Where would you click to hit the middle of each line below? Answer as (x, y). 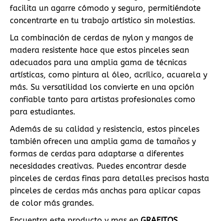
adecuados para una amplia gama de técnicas (98, 62)
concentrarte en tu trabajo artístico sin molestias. (103, 20)
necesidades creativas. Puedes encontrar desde (98, 166)
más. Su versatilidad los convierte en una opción (102, 87)
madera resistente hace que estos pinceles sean (99, 50)
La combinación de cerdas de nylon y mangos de (102, 38)
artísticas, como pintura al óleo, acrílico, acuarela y (109, 75)
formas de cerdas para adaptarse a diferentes (97, 154)
